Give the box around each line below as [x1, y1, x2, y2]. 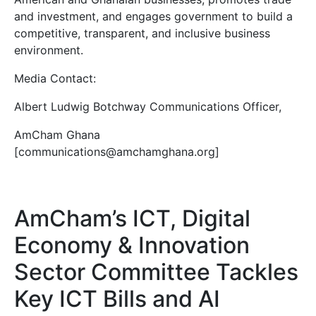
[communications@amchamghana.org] [14, 145, 219, 159]
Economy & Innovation [14, 231, 250, 260]
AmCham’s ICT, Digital [14, 205, 250, 233]
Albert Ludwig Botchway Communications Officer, [14, 99, 281, 114]
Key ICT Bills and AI [14, 285, 220, 313]
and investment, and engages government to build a [14, 9, 293, 24]
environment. [14, 43, 83, 58]
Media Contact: [14, 71, 96, 86]
